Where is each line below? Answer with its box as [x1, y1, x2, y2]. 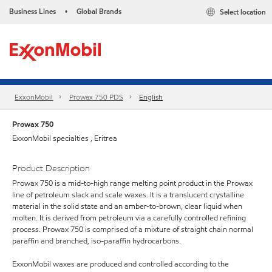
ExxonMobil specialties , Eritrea [12, 133, 117, 144]
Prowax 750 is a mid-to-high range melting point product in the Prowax [12, 177, 253, 189]
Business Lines [9, 6, 56, 16]
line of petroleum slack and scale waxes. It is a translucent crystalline [12, 189, 244, 200]
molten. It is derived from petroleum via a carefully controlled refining [12, 212, 246, 223]
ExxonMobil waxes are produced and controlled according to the [12, 258, 229, 270]
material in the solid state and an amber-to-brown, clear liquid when [12, 200, 242, 212]
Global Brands [76, 6, 121, 16]
